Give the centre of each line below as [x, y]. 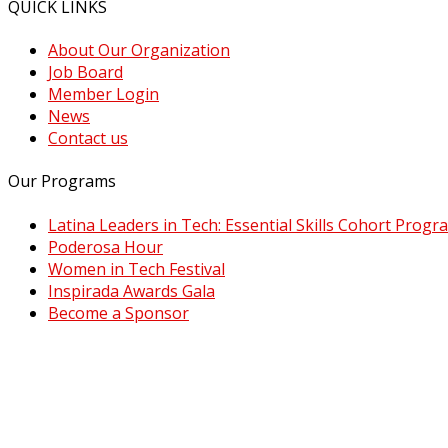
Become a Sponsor [118, 312]
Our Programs [62, 181]
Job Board [85, 72]
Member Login [103, 94]
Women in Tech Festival [136, 268]
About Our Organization [139, 50]
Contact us [88, 138]
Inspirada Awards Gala [131, 290]
